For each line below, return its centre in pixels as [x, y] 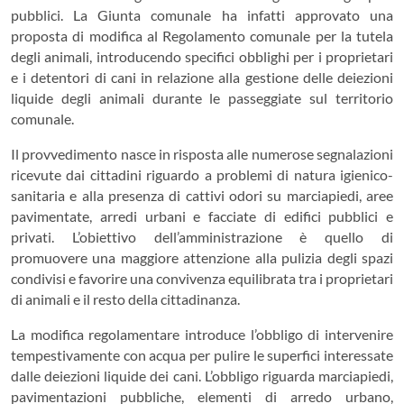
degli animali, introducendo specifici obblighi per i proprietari [202, 56]
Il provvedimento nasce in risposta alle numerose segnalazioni [202, 153]
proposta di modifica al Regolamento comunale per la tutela [202, 35]
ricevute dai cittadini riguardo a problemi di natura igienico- [202, 174]
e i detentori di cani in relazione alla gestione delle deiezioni [202, 77]
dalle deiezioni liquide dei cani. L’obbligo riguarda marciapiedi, [202, 375]
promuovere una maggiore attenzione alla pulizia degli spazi [202, 257]
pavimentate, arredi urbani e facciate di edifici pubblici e [202, 216]
